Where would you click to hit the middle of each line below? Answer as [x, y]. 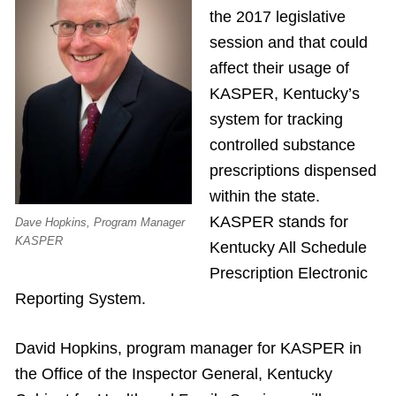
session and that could [288, 42]
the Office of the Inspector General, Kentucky [174, 374]
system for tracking [276, 119]
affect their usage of [279, 68]
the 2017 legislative [277, 17]
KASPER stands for [278, 222]
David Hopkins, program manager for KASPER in [188, 348]
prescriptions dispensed [293, 171]
